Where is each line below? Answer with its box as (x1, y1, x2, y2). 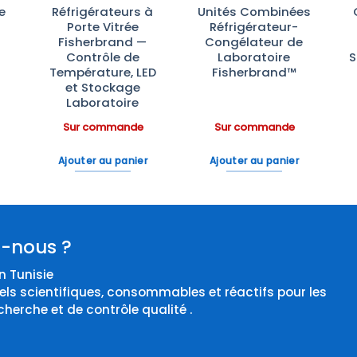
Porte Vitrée (66, 18, 139, 36)
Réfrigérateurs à (52, 3, 154, 21)
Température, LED (49, 64, 156, 81)
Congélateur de (205, 33, 304, 51)
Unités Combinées (197, 3, 311, 21)
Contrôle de (65, 49, 139, 66)
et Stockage (65, 79, 140, 96)
